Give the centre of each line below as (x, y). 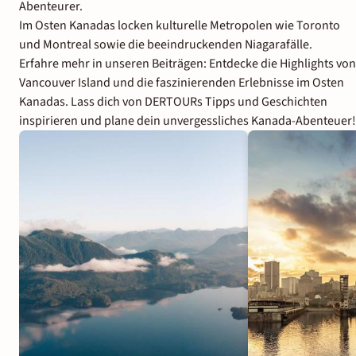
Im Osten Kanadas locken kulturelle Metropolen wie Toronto (180, 26)
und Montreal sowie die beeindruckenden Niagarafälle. (166, 45)
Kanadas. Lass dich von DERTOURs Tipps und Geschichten (173, 102)
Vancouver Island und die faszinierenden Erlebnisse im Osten (182, 83)
